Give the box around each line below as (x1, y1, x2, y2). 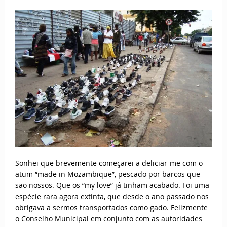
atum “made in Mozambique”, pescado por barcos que (15, 169, 200, 179)
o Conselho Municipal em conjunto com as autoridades (15, 214, 202, 224)
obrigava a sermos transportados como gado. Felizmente (15, 203, 208, 213)
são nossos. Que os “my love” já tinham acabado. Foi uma (15, 180, 209, 191)
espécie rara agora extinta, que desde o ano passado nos (15, 192, 209, 202)
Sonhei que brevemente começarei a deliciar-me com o (15, 158, 203, 168)
